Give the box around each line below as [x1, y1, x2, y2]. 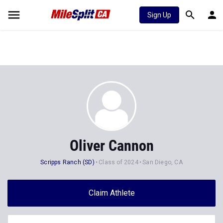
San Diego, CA [142, 159, 183, 166]
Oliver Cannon [69, 137, 154, 154]
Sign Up [147, 11, 171, 19]
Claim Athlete [88, 188, 135, 198]
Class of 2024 [99, 159, 138, 166]
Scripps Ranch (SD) [40, 159, 95, 166]
